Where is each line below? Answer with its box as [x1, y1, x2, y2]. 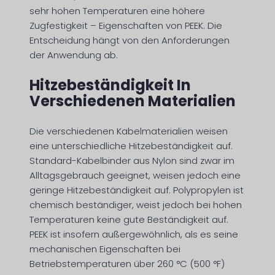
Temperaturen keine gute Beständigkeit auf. [29, 213, 228, 227]
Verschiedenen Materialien [29, 91, 236, 112]
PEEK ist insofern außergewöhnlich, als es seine [29, 228, 238, 241]
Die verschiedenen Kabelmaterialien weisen [29, 125, 228, 138]
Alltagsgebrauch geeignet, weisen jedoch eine [29, 169, 241, 182]
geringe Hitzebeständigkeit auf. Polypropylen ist [29, 184, 244, 197]
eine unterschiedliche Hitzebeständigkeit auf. [29, 139, 233, 153]
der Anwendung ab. [29, 48, 118, 62]
